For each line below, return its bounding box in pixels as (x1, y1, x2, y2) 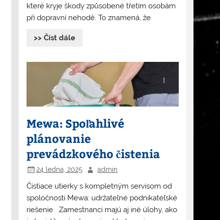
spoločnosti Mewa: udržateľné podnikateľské (26, 193, 177, 203)
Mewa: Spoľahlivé (26, 115, 124, 131)
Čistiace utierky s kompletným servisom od (26, 182, 172, 191)
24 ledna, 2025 (36, 165, 82, 173)
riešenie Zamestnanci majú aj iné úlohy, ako (26, 205, 177, 215)
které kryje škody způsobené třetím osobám (26, 1, 176, 10)
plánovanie (26, 130, 91, 146)
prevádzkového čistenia (26, 145, 160, 161)
